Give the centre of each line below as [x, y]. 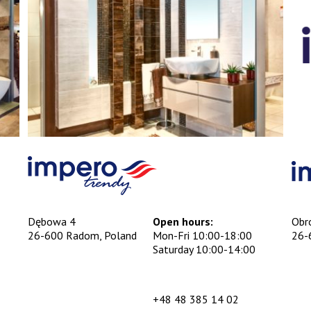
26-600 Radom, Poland [82, 236]
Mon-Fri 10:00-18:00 [202, 236]
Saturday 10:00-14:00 [204, 250]
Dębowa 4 [51, 222]
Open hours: [183, 222]
